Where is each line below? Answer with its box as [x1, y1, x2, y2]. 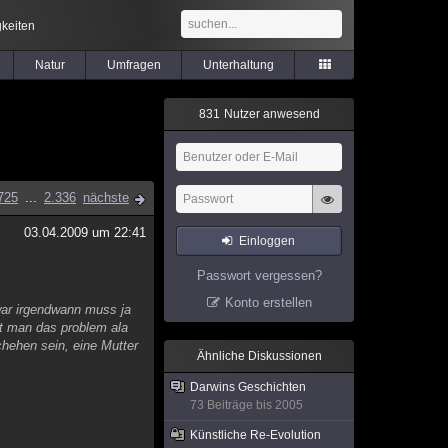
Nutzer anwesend [220, 107, 320, 121]
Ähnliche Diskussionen [196, 349, 322, 363]
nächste [83, 190, 129, 205]
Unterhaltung [202, 58, 274, 72]
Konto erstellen [224, 295, 312, 310]
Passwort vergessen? [196, 268, 322, 283]
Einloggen [239, 234, 296, 248]
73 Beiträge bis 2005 [190, 398, 303, 412]
